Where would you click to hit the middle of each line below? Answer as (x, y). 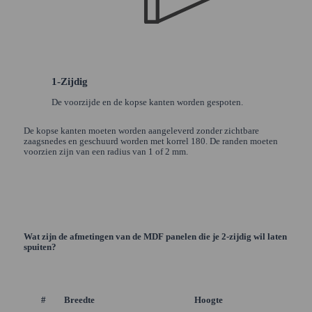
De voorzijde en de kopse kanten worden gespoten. (147, 103)
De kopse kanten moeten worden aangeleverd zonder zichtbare (141, 131)
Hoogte (209, 300)
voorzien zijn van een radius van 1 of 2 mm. (106, 152)
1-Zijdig (69, 81)
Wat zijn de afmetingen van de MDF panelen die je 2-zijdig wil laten (155, 236)
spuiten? (40, 247)
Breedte (80, 300)
